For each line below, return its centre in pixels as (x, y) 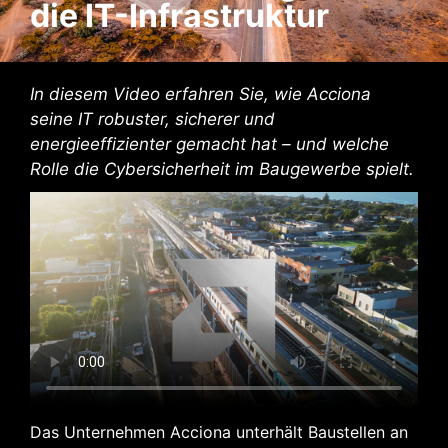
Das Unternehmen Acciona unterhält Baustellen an (219, 431)
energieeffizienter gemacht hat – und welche (209, 143)
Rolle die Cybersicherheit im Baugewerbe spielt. (222, 168)
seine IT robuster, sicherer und (152, 118)
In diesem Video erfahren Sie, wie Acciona (200, 93)
